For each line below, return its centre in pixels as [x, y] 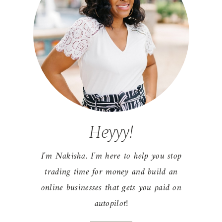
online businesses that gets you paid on [111, 188]
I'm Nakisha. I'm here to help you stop [111, 157]
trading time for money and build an [111, 172]
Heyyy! [111, 133]
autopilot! [111, 204]
